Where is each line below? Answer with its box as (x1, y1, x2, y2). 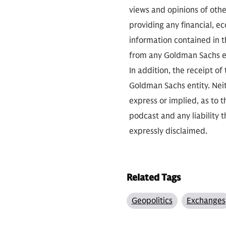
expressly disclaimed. (129, 126, 207, 136)
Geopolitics (131, 196, 173, 206)
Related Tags (126, 172, 181, 183)
